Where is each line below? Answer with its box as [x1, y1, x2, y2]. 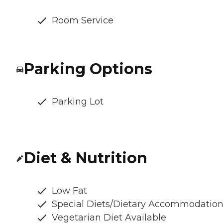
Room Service [52, 15, 113, 26]
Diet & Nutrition [24, 149, 147, 168]
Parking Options [24, 60, 152, 79]
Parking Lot [52, 96, 104, 108]
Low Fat [52, 185, 87, 197]
